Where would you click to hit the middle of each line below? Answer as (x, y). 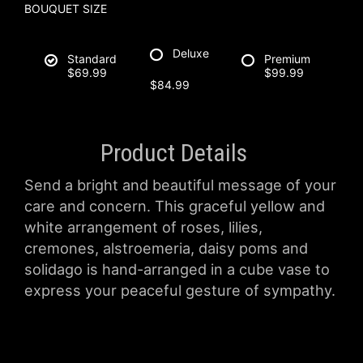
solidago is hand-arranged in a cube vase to (177, 269)
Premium (288, 58)
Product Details (173, 152)
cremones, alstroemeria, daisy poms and (166, 248)
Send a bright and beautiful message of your (180, 184)
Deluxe (190, 53)
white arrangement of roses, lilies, (143, 226)
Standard (92, 58)
